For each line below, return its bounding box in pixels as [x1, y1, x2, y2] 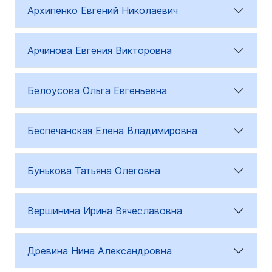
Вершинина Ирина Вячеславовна [27, 205, 182, 217]
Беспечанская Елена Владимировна [27, 124, 197, 137]
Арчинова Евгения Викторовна [27, 44, 172, 56]
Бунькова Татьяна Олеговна [27, 165, 160, 177]
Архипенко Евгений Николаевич [27, 4, 178, 16]
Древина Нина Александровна [27, 245, 172, 257]
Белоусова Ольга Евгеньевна [27, 84, 167, 97]
